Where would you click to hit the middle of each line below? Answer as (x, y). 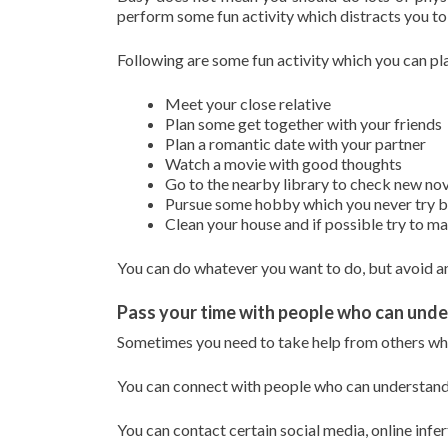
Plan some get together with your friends (303, 123)
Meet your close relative (248, 103)
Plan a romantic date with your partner (295, 143)
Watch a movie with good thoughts (285, 163)
